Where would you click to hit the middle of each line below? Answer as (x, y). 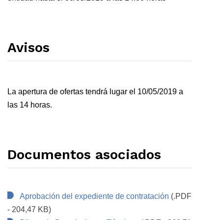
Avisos (28, 47)
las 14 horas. (30, 105)
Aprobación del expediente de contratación (94, 196)
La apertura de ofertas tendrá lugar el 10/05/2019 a (95, 92)
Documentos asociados (84, 155)
